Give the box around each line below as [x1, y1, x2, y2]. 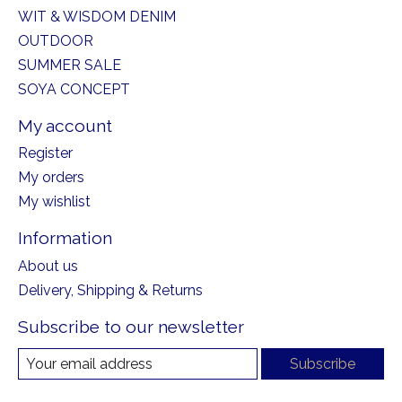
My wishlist [18, 193, 91, 211]
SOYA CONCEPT [18, 80, 130, 98]
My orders [18, 169, 84, 187]
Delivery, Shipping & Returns [18, 281, 203, 299]
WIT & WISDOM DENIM [18, 7, 176, 25]
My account [18, 115, 112, 135]
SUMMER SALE [18, 56, 121, 74]
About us [18, 257, 78, 275]
